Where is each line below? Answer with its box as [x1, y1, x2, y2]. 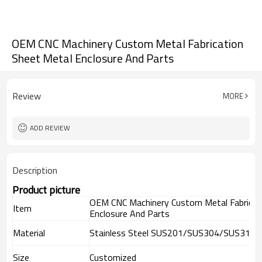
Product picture [12, 182, 80, 198]
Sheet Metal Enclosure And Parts [12, 49, 174, 67]
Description [12, 163, 57, 177]
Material [13, 226, 45, 240]
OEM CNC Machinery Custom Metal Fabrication [12, 35, 243, 53]
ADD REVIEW [30, 122, 70, 133]
